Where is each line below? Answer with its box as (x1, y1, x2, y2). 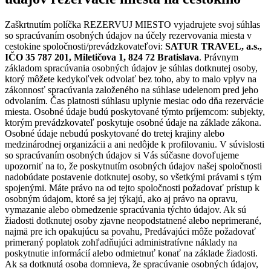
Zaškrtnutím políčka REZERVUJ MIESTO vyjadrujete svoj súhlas (5, 19, 260, 30)
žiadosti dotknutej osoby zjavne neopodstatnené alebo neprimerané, (5, 215, 261, 226)
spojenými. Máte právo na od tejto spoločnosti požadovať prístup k (5, 182, 260, 193)
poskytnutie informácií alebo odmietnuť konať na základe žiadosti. (5, 247, 258, 258)
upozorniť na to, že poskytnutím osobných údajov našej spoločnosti (5, 160, 262, 171)
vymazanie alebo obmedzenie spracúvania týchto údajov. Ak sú (5, 204, 246, 215)
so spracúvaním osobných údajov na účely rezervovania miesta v (5, 30, 252, 41)
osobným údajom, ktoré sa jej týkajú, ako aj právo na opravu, (5, 193, 238, 204)
